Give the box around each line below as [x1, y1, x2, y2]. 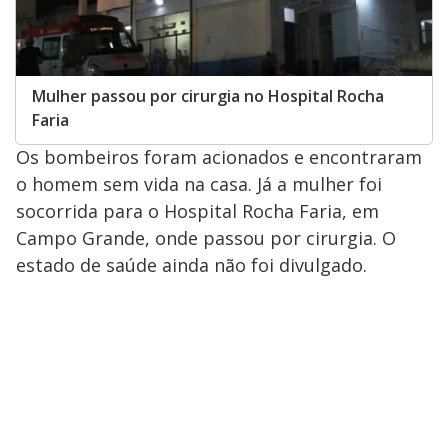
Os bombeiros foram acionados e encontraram [16, 144, 422, 169]
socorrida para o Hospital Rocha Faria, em [16, 198, 379, 223]
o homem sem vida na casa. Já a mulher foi [16, 171, 382, 196]
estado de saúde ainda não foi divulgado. [16, 252, 367, 277]
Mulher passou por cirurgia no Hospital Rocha [32, 84, 384, 107]
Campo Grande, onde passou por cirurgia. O [16, 225, 396, 250]
